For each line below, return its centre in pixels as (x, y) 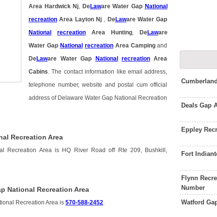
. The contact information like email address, (108, 72)
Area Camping (134, 46)
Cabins (39, 72)
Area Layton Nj (81, 20)
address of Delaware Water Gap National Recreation (98, 98)
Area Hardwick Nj (54, 7)
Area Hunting (109, 33)
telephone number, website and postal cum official (98, 85)
